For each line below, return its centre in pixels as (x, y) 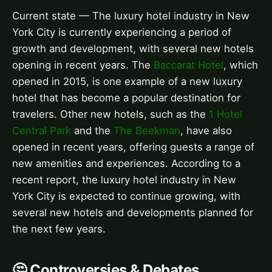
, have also (206, 131)
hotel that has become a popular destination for (126, 98)
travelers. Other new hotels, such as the (110, 114)
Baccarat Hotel (189, 65)
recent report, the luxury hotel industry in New (124, 180)
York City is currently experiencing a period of (122, 32)
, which (241, 65)
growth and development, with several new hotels (133, 49)
